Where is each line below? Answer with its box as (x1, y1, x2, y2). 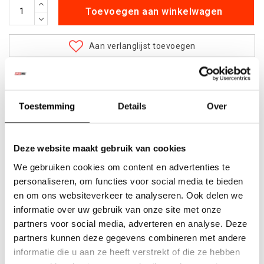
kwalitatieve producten (71, 70, 164, 80)
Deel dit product (9, 183, 72, 193)
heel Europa (94, 123, 143, 133)
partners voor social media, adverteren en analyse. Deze (14, 218, 247, 228)
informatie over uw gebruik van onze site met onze (14, 204, 222, 214)
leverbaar (77, 88, 118, 98)
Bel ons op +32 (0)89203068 (85, 105, 200, 115)
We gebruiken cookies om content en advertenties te (14, 161, 230, 171)
